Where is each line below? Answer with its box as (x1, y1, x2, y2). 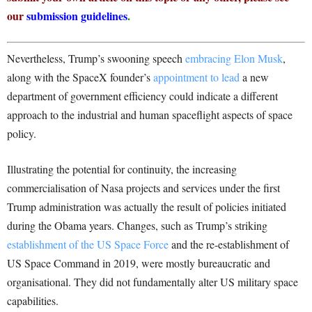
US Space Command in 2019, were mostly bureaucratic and (7, 256, 270, 271)
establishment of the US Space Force (7, 237, 169, 252)
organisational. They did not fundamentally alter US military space (7, 274, 298, 290)
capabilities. (7, 293, 58, 309)
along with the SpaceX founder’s (7, 70, 153, 85)
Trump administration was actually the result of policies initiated (7, 199, 286, 214)
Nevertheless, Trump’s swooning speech (7, 51, 185, 66)
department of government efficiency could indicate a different (7, 88, 278, 104)
